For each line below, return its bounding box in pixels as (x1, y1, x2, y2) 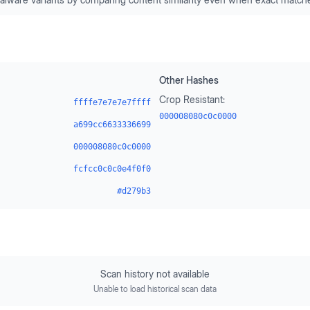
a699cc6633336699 (73, 120, 151, 129)
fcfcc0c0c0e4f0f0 (73, 164, 151, 174)
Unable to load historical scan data (93, 284, 217, 294)
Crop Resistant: (159, 93, 225, 105)
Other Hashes (159, 74, 219, 86)
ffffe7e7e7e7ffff (73, 98, 151, 107)
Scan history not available (100, 268, 210, 280)
